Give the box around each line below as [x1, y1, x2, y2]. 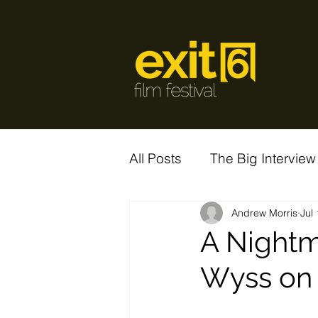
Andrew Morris [231, 206, 297, 219]
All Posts [129, 150, 182, 167]
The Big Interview [210, 150, 316, 167]
